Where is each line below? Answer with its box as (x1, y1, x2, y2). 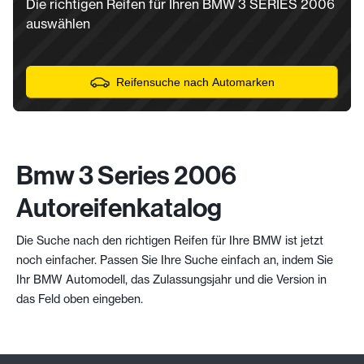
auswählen (26, 15, 90, 32)
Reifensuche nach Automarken (115, 76, 275, 89)
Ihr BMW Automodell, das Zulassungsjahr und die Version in (16, 271, 327, 286)
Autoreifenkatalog (16, 192, 222, 223)
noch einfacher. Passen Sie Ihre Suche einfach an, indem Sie (16, 252, 333, 266)
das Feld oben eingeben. (16, 291, 143, 305)
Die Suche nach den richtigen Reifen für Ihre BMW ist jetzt (16, 232, 323, 247)
